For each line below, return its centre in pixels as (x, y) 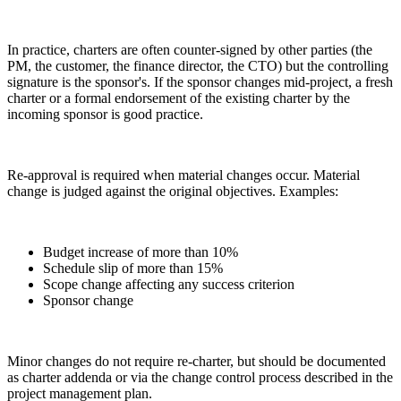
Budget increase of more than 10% (141, 252)
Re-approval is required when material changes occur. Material (183, 175)
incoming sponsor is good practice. (105, 114)
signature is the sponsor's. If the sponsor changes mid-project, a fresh (200, 81)
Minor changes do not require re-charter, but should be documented (196, 361)
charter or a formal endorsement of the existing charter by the (179, 98)
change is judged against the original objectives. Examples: (173, 191)
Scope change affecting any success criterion (169, 284)
